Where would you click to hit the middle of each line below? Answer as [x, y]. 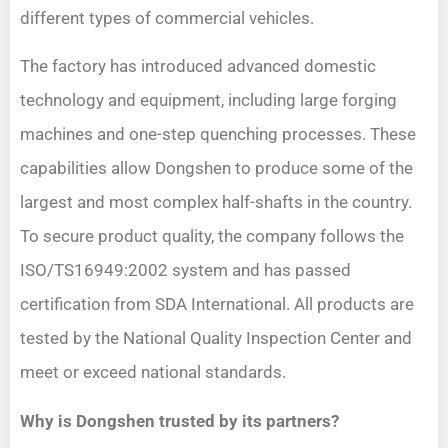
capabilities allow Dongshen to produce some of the [216, 168]
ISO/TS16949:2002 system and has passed [185, 270]
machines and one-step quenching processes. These [218, 134]
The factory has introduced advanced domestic [198, 66]
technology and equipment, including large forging [208, 100]
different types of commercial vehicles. [167, 17]
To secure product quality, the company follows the [212, 236]
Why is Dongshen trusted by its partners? [179, 420]
